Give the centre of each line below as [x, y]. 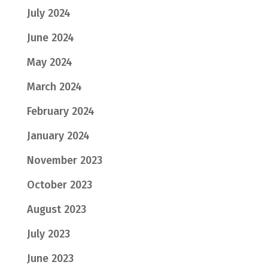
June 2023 [50, 259]
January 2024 [58, 136]
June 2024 [50, 38]
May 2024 [49, 63]
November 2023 [64, 161]
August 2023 [56, 210]
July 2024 [48, 13]
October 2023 [59, 185]
